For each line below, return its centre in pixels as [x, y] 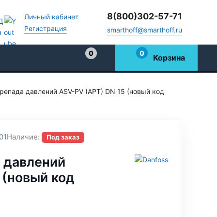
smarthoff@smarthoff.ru [145, 30]
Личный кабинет [51, 16]
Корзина [169, 57]
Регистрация [46, 28]
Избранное [102, 62]
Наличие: [23, 137]
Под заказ [63, 137]
